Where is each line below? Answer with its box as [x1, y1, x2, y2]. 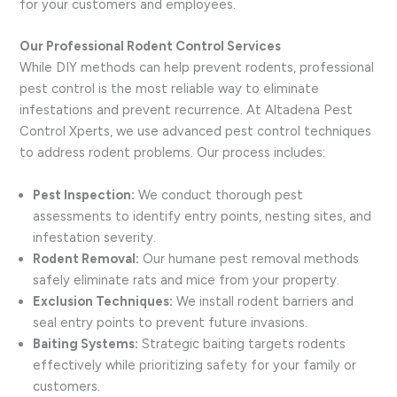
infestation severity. [33, 229, 157, 245]
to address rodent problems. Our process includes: [19, 144, 326, 161]
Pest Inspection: [33, 186, 136, 203]
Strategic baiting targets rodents [138, 335, 346, 352]
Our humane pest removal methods [139, 250, 360, 267]
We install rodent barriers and [173, 292, 354, 309]
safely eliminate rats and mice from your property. [33, 271, 340, 288]
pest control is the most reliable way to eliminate [19, 81, 320, 97]
